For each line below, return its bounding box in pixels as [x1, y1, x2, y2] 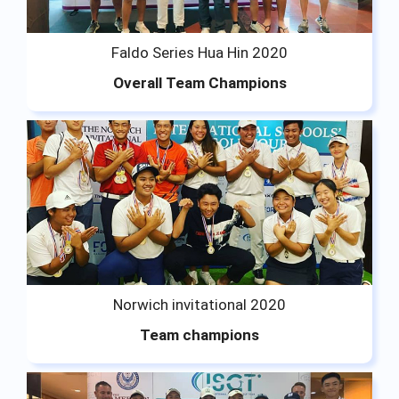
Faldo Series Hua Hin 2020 [111, 43, 288, 61]
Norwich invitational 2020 [113, 295, 286, 313]
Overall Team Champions [112, 73, 287, 92]
